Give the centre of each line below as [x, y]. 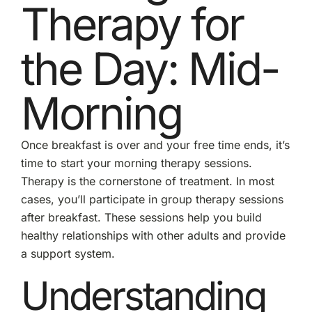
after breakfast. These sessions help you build [141, 217]
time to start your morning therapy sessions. [136, 163]
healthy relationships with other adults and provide [153, 235]
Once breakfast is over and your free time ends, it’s [155, 145]
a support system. [68, 253]
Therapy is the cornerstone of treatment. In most [147, 181]
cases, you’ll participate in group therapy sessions [152, 199]
